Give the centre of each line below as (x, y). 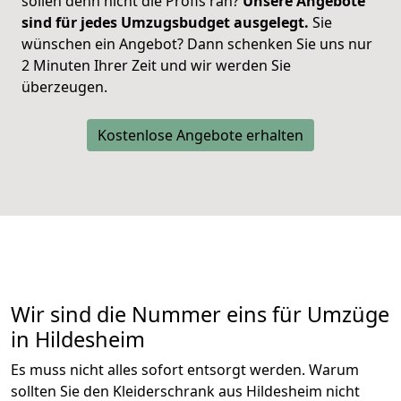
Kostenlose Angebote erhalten (200, 136)
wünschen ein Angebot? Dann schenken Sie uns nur (197, 44)
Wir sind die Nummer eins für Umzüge (200, 315)
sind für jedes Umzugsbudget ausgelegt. (165, 23)
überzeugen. (64, 87)
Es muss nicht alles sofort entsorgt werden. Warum (185, 370)
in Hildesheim (78, 340)
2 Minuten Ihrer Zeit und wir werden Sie (156, 66)
